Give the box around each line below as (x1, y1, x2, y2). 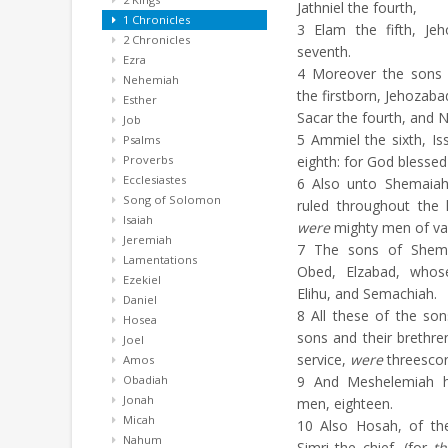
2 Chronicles (120, 32, 190, 47)
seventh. (297, 42, 351, 61)
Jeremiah (120, 232, 172, 247)
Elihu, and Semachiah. (297, 284, 437, 303)
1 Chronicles (120, 12, 190, 27)
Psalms (120, 132, 160, 147)
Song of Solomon (120, 192, 221, 207)
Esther (120, 92, 157, 107)
